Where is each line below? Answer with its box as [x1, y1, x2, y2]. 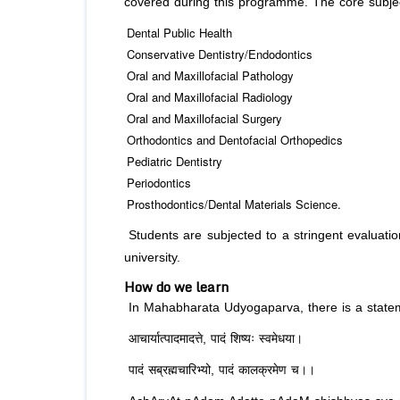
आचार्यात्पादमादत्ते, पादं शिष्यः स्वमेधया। [129, 332, 303, 346]
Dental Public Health [127, 24, 232, 42]
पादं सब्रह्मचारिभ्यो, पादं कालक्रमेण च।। [129, 363, 315, 378]
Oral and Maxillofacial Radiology [127, 88, 293, 106]
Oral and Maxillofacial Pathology [127, 67, 294, 85]
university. [124, 251, 180, 265]
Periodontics [127, 174, 191, 192]
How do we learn [124, 276, 229, 298]
